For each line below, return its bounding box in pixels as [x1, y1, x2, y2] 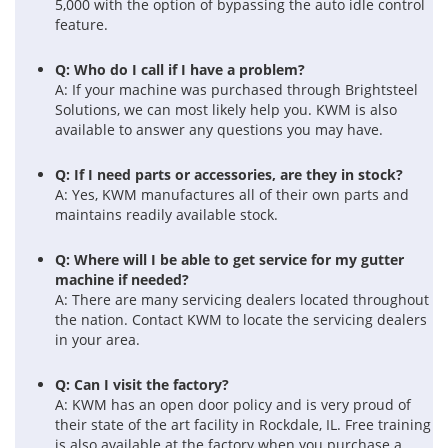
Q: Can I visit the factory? [55, 375, 229, 395]
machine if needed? [55, 270, 189, 290]
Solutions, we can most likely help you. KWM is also [55, 100, 397, 120]
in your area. [55, 330, 140, 350]
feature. [55, 15, 108, 35]
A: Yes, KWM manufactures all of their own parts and [55, 185, 409, 205]
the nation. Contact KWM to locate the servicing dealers [55, 310, 427, 330]
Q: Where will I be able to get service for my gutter [55, 250, 404, 270]
